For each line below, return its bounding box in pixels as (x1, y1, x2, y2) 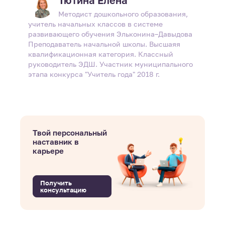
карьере (33, 146, 64, 156)
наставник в (33, 137, 79, 147)
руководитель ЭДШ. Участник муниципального (28, 60, 193, 69)
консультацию (40, 186, 86, 194)
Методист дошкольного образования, (58, 10, 188, 19)
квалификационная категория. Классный (28, 50, 173, 59)
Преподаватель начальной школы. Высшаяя (28, 40, 180, 49)
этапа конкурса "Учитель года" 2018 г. (28, 70, 160, 79)
